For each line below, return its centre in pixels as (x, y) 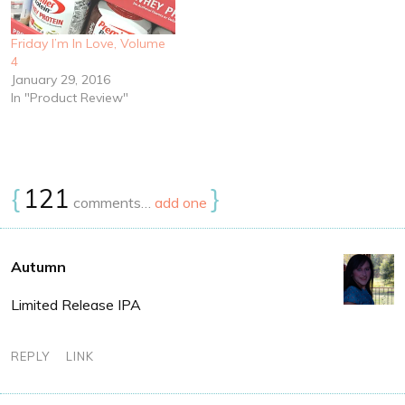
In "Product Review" (70, 97)
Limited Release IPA (76, 304)
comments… (112, 202)
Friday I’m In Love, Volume (88, 43)
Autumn (38, 266)
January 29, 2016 (61, 79)
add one (181, 202)
